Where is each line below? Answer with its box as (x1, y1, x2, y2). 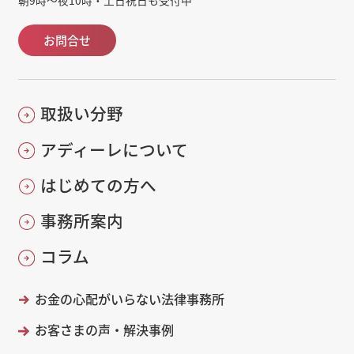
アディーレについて (40, 137, 188, 161)
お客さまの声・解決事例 (34, 320, 174, 340)
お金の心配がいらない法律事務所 (34, 288, 224, 308)
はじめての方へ (40, 172, 156, 197)
